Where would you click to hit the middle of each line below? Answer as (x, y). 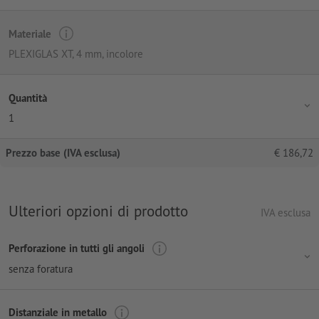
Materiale (30, 33)
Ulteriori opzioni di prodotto (98, 211)
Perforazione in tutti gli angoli (77, 249)
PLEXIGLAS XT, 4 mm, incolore (76, 54)
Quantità (28, 98)
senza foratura (41, 268)
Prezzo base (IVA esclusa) (63, 153)
